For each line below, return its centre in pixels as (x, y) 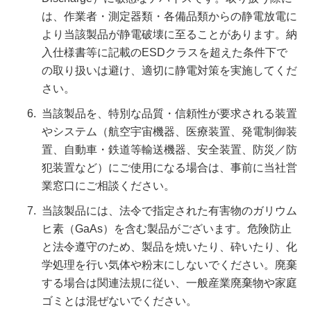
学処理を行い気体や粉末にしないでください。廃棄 (169, 265)
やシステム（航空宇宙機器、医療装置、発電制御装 (169, 132)
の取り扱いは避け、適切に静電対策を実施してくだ (169, 70)
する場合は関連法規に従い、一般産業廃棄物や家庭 (169, 283)
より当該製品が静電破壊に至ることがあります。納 (169, 34)
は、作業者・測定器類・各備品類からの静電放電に (169, 16)
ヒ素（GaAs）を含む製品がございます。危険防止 (167, 229)
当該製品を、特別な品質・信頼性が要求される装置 (169, 114)
